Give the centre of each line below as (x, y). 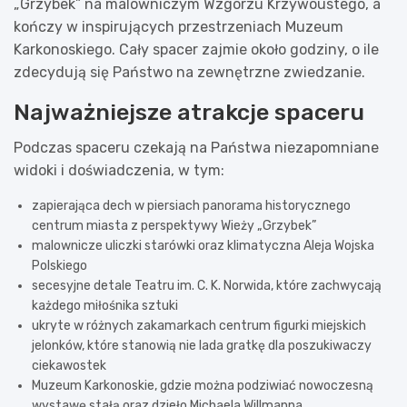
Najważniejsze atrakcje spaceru (189, 112)
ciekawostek (69, 365)
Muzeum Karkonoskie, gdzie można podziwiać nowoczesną (203, 385)
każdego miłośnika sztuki (105, 305)
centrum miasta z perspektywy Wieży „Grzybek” (174, 225)
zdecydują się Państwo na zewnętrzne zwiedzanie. (189, 72)
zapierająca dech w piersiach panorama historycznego (191, 205)
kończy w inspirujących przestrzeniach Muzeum (179, 26)
